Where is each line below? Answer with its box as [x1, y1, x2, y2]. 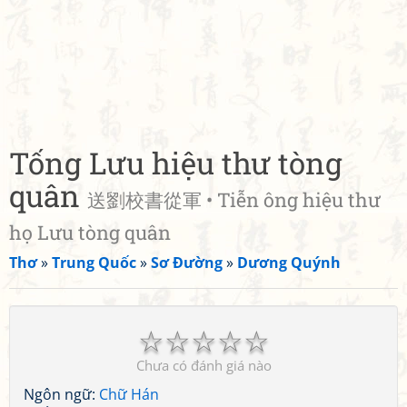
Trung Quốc [52, 253, 136, 273]
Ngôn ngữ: [24, 384, 99, 404]
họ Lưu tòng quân [9, 220, 171, 245]
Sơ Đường [151, 253, 223, 273]
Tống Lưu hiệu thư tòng [9, 143, 342, 183]
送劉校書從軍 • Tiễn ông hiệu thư [87, 187, 381, 213]
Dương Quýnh [237, 253, 341, 273]
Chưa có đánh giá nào [135, 356, 272, 374]
